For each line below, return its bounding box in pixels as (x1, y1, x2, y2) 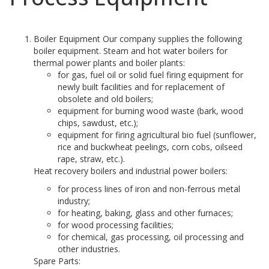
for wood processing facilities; (58, 219, 174, 231)
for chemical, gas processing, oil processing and (58, 231, 244, 243)
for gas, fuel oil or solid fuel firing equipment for (58, 69, 243, 80)
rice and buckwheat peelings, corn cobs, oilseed (58, 141, 243, 153)
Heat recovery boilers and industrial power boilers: (34, 165, 228, 177)
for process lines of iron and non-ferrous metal (58, 183, 240, 195)
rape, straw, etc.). (58, 153, 125, 165)
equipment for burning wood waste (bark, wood (58, 105, 243, 116)
